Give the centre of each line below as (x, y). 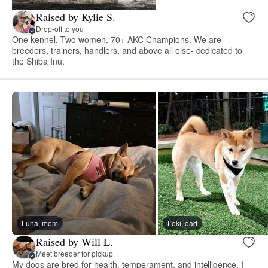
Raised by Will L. (74, 242)
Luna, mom (40, 223)
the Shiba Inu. (38, 61)
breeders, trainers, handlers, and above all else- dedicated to (127, 50)
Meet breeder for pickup (74, 254)
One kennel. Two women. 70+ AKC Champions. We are (117, 39)
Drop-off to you (60, 29)
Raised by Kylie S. (76, 17)
